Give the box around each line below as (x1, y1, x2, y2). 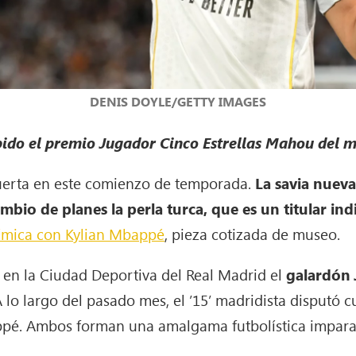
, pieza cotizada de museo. (164, 223, 341, 245)
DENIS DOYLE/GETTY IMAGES (89, 93, 266, 110)
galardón (282, 264, 351, 285)
